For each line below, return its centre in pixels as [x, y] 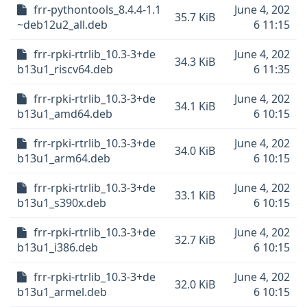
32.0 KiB [195, 284]
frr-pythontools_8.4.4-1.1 [97, 10]
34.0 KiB [195, 151]
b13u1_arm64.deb [64, 158]
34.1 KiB [195, 106]
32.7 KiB [195, 240]
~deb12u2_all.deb [62, 25]
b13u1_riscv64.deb [65, 69]
